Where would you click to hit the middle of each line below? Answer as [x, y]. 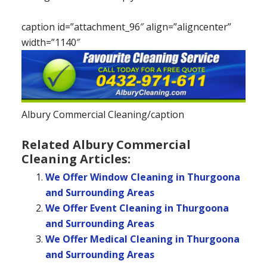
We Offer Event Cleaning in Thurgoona [137, 208]
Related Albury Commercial [106, 144]
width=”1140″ [50, 43]
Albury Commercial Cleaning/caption [103, 114]
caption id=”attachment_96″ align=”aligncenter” [126, 27]
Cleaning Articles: [76, 159]
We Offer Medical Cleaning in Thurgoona [142, 239]
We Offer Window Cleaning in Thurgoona [142, 177]
